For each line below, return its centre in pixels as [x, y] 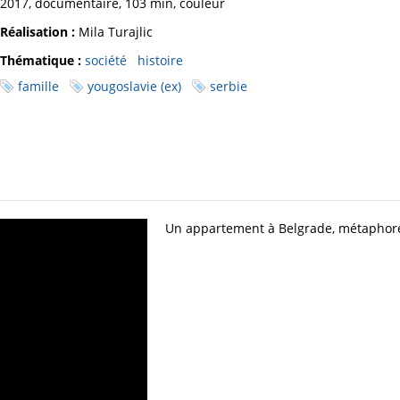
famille [38, 87]
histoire [160, 61]
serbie [229, 87]
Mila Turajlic [114, 32]
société [106, 61]
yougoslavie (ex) [134, 87]
